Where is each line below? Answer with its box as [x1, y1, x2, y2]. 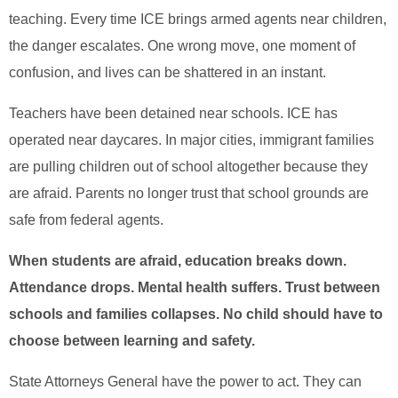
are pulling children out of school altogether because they [9, 159, 368, 175]
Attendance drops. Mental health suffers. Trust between [9, 280, 380, 296]
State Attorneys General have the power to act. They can [9, 374, 362, 390]
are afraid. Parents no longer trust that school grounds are [9, 186, 369, 202]
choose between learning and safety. [9, 333, 255, 349]
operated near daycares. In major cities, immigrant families [9, 132, 374, 148]
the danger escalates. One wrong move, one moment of [9, 38, 355, 54]
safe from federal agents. [9, 212, 163, 228]
